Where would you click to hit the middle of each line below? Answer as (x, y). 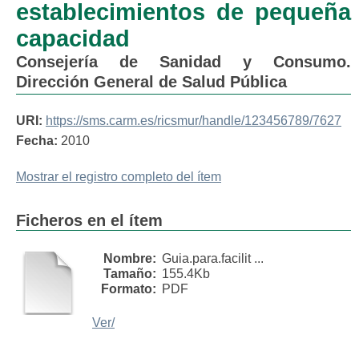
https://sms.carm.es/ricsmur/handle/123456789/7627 (194, 121)
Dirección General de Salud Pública (151, 82)
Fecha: (37, 141)
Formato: (129, 289)
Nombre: (130, 258)
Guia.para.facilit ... (213, 258)
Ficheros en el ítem (89, 220)
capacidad (73, 38)
